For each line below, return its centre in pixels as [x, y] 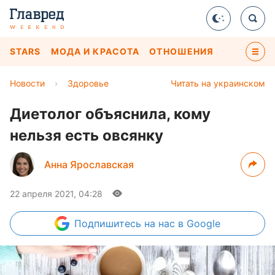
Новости [27, 83]
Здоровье [88, 83]
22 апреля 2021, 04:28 [56, 194]
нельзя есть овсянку [87, 135]
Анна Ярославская [89, 165]
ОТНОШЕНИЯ [182, 51]
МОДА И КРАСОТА [95, 51]
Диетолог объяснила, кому [110, 114]
